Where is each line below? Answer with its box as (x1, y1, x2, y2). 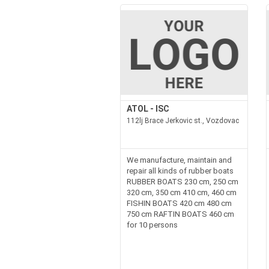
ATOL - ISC (126, 104, 169, 113)
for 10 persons (126, 220, 178, 229)
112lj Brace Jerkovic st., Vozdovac (126, 116, 239, 125)
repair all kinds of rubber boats (126, 166, 234, 175)
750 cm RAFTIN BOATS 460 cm (126, 210, 234, 219)
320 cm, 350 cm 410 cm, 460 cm (126, 188, 237, 197)
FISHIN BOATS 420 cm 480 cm (126, 199, 232, 208)
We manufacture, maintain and (126, 156, 232, 165)
